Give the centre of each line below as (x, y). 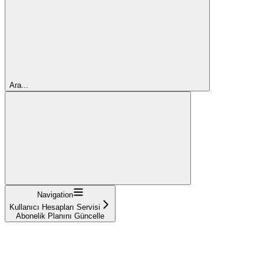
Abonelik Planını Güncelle (60, 216)
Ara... (19, 85)
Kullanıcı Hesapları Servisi (55, 207)
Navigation (55, 194)
